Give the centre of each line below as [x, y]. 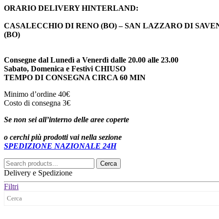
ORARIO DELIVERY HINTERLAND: [71, 8]
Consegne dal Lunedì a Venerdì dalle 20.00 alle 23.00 [91, 60]
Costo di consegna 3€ [37, 103]
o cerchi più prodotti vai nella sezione [63, 137]
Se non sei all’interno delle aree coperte [66, 119]
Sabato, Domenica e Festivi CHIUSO [65, 68]
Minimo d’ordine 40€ [37, 94]
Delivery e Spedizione [38, 173]
